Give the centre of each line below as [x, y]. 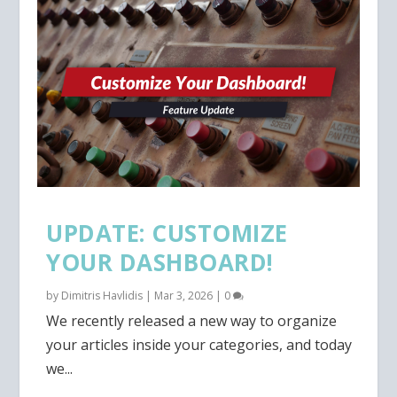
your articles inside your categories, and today [199, 344]
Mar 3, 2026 [184, 295]
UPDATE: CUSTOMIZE [167, 233]
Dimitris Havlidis [102, 295]
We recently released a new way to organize [192, 320]
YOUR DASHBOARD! [160, 262]
